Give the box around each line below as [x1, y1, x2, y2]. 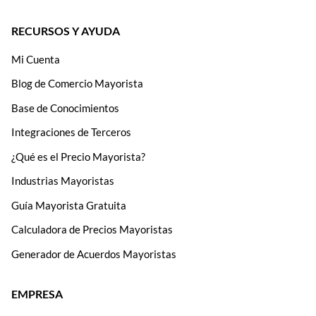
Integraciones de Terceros [11, 126, 131, 139]
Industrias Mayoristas [11, 174, 114, 188]
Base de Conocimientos [11, 101, 119, 114]
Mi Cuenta [11, 52, 60, 66]
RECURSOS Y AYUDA [11, 23, 120, 37]
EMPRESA [11, 286, 63, 300]
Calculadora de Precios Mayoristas [11, 223, 173, 236]
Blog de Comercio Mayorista [11, 77, 143, 90]
